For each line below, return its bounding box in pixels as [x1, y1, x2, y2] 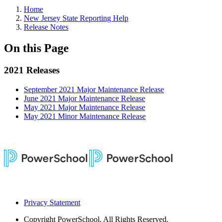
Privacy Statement [24, 198, 80, 207]
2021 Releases [4, 64, 59, 75]
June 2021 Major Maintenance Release [24, 94, 145, 103]
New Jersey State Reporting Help [24, 14, 128, 22]
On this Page [4, 41, 69, 55]
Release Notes [24, 23, 68, 31]
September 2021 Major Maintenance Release [24, 85, 164, 94]
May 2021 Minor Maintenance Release [24, 111, 146, 120]
